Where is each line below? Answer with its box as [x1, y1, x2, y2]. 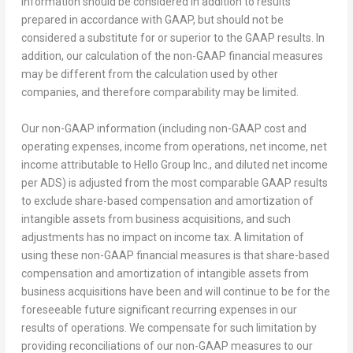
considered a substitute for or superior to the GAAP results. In [20, 32, 325, 45]
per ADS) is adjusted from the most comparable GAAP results [20, 176, 328, 189]
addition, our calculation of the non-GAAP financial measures [20, 50, 323, 63]
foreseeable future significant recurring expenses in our [20, 303, 297, 316]
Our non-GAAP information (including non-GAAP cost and [20, 121, 307, 135]
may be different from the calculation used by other [20, 68, 278, 81]
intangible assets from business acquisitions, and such [20, 212, 291, 225]
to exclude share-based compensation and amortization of [20, 194, 314, 207]
